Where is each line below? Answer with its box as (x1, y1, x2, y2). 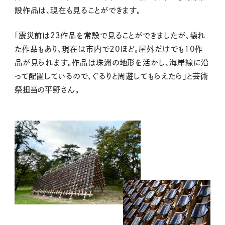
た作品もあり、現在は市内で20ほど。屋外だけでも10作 (14, 45, 203, 53)
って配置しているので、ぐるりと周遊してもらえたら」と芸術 (14, 72, 209, 80)
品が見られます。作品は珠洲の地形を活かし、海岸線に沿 (14, 59, 209, 67)
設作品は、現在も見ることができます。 (14, 7, 141, 15)
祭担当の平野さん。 (14, 86, 79, 94)
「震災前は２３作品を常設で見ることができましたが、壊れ (14, 32, 206, 40)
